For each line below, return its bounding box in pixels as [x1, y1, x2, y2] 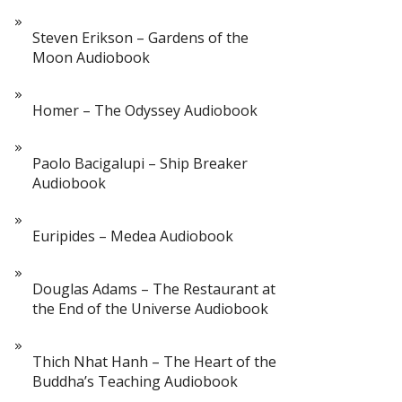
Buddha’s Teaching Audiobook [32, 371, 238, 391]
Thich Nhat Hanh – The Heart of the [32, 352, 276, 371]
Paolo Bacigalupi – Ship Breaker [32, 153, 248, 173]
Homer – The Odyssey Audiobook [32, 100, 258, 120]
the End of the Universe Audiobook [32, 299, 268, 319]
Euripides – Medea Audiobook [32, 226, 233, 246]
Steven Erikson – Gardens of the [32, 28, 249, 48]
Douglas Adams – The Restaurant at [32, 279, 275, 299]
